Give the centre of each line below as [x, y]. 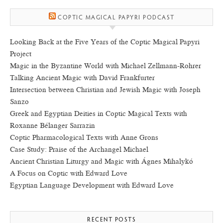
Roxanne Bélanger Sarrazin [53, 126]
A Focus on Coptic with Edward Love [69, 173]
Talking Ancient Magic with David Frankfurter [82, 78]
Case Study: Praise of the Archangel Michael [79, 150]
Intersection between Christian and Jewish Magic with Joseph [105, 90]
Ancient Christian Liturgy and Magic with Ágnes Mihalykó [102, 162]
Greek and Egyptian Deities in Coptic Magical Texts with [99, 114]
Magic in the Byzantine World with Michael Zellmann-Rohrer [106, 66]
